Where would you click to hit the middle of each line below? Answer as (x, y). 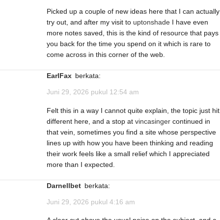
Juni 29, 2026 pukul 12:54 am (93, 92)
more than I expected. (81, 164)
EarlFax (61, 76)
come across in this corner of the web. (106, 55)
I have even (189, 22)
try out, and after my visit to (90, 22)
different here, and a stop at (91, 121)
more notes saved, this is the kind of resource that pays (133, 33)
